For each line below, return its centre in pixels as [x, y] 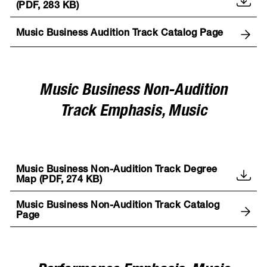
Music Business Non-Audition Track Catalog [118, 206]
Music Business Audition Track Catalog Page [119, 34]
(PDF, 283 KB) [47, 6]
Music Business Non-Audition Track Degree [117, 170]
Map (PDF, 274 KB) [59, 180]
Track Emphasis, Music [133, 113]
